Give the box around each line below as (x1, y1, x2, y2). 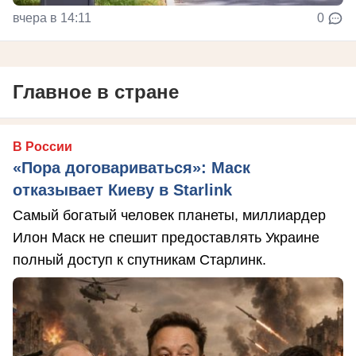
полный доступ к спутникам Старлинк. (13, 251, 266, 268)
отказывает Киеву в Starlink (13, 180, 232, 199)
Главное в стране (13, 80, 179, 103)
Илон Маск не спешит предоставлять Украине (13, 229, 319, 246)
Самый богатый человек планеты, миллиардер (13, 207, 326, 223)
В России (13, 139, 72, 153)
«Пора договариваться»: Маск (13, 158, 250, 176)
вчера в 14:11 (13, 10, 91, 25)
